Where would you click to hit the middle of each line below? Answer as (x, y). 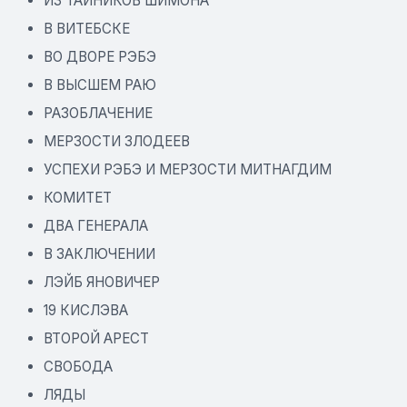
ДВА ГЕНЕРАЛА (96, 225)
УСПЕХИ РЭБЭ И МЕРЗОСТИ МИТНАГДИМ (188, 169)
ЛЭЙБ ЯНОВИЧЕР (102, 282)
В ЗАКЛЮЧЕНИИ (99, 253)
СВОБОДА (78, 366)
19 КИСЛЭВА (86, 310)
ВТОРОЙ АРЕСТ (96, 338)
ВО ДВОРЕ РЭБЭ (100, 56)
